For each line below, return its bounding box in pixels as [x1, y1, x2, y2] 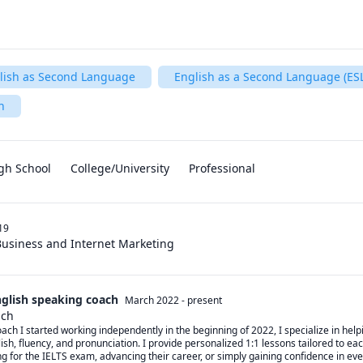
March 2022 [125, 293, 179, 307]
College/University [70, 160, 169, 176]
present [187, 293, 222, 307]
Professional [189, 160, 255, 176]
